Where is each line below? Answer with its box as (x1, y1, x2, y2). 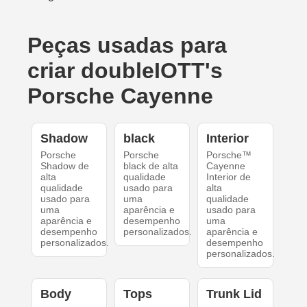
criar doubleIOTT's (27, 58, 223, 83)
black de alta (123, 160, 178, 171)
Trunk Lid (206, 287, 262, 301)
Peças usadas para (27, 33, 227, 58)
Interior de (206, 171, 251, 182)
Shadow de (40, 160, 89, 171)
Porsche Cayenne (27, 84, 213, 108)
